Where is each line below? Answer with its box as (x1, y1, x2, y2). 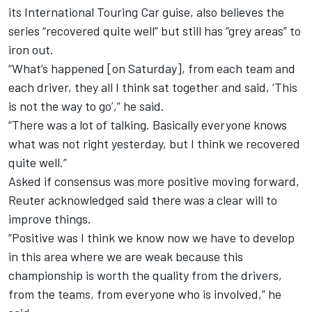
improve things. (8, 211, 91, 227)
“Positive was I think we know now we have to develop (8, 230, 295, 246)
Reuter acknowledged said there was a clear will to (8, 192, 277, 208)
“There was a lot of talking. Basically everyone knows (8, 117, 287, 133)
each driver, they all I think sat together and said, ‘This (8, 79, 297, 95)
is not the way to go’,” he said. (8, 98, 164, 114)
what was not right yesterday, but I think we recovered (8, 136, 300, 152)
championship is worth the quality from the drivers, (8, 267, 282, 283)
